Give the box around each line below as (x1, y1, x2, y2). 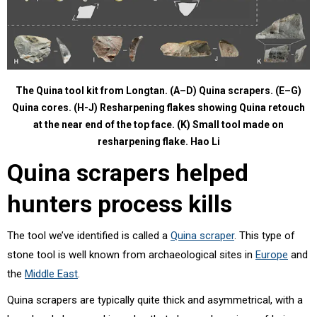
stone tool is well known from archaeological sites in (7, 248, 255, 262)
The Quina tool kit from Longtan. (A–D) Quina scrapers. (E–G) (16, 85, 301, 97)
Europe (255, 248, 288, 262)
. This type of (234, 229, 295, 243)
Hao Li (190, 136, 220, 148)
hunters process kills (7, 190, 232, 219)
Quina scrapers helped (7, 158, 248, 188)
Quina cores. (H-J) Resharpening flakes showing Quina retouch (12, 102, 305, 114)
